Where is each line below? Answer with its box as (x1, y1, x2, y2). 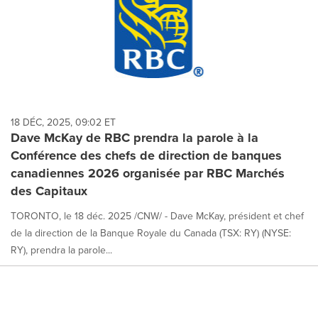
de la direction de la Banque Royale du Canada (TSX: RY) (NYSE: (11, 226, 291, 241)
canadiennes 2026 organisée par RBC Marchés (11, 164, 285, 183)
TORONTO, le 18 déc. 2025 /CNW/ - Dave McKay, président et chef (11, 209, 304, 224)
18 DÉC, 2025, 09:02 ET (11, 115, 116, 130)
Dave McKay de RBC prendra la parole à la (11, 128, 258, 148)
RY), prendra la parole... (11, 243, 112, 258)
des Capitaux (11, 182, 87, 201)
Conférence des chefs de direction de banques (11, 146, 282, 165)
